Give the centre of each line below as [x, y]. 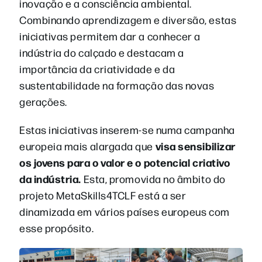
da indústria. [51, 178]
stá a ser [165, 195]
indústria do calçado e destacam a [102, 52]
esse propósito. [57, 227]
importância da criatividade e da [97, 68]
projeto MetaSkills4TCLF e [82, 195]
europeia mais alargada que [87, 146]
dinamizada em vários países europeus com [125, 211]
